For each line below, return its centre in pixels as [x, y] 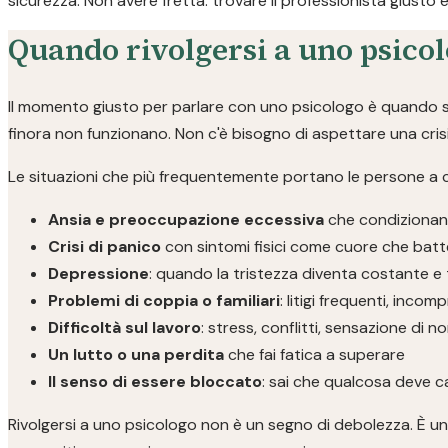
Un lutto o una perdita [136, 354]
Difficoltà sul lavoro [124, 327]
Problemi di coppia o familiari [164, 300]
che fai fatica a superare [314, 354]
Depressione [98, 273]
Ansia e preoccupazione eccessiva [186, 219]
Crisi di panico [104, 246]
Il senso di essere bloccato [155, 381]
